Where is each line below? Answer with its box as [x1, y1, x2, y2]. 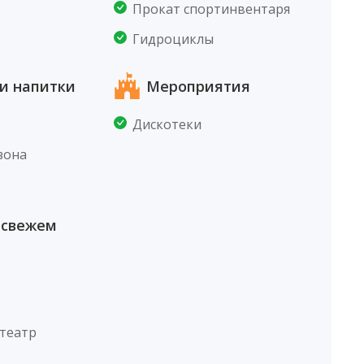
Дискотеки [132, 115, 202, 133]
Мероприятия [146, 76, 251, 96]
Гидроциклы [132, 30, 214, 48]
